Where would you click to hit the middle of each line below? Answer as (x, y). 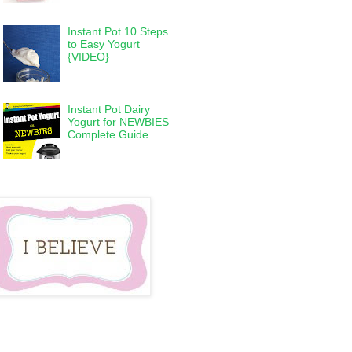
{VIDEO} (89, 56)
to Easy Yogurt (104, 44)
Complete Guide (108, 135)
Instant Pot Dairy (109, 110)
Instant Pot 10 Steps (118, 31)
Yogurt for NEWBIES (119, 122)
